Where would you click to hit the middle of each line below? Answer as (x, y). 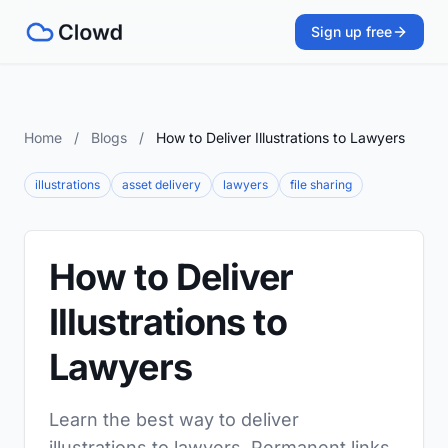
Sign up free (351, 31)
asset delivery (161, 184)
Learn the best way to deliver (174, 419)
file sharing (321, 184)
